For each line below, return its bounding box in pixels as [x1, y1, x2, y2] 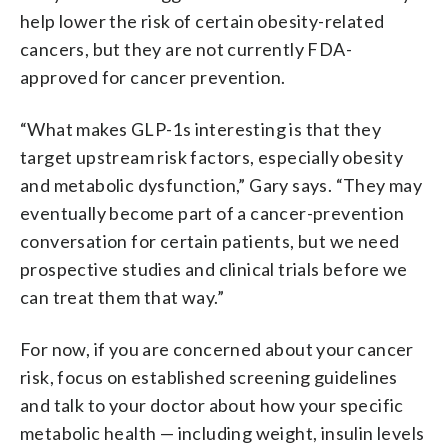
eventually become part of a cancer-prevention [20, 201, 404, 224]
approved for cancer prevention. [20, 65, 286, 88]
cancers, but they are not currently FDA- [20, 37, 352, 60]
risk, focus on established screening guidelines [20, 365, 398, 388]
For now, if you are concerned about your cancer [20, 337, 414, 360]
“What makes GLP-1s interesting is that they [20, 117, 382, 140]
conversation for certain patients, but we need [20, 229, 400, 252]
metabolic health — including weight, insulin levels [20, 421, 425, 444]
